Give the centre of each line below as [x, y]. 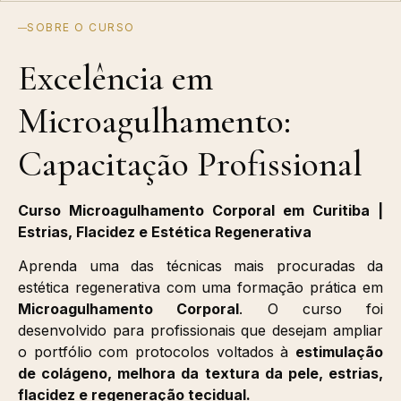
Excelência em [115, 77]
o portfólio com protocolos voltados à [157, 352]
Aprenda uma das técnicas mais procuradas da [200, 266]
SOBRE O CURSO [81, 28]
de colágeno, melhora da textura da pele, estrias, [200, 374]
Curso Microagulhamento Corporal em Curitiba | [200, 210]
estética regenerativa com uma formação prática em [200, 288]
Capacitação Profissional [190, 163]
